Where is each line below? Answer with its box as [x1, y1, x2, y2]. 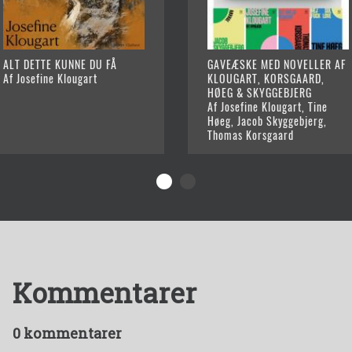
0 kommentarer [13, 324, 122, 343]
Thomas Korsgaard [207, 126, 294, 144]
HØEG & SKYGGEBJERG [207, 84, 312, 101]
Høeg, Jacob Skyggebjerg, [207, 112, 327, 130]
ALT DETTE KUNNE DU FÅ [3, 56, 117, 73]
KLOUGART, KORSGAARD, [207, 70, 324, 87]
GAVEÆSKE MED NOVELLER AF [207, 56, 346, 73]
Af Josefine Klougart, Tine [207, 98, 328, 115]
